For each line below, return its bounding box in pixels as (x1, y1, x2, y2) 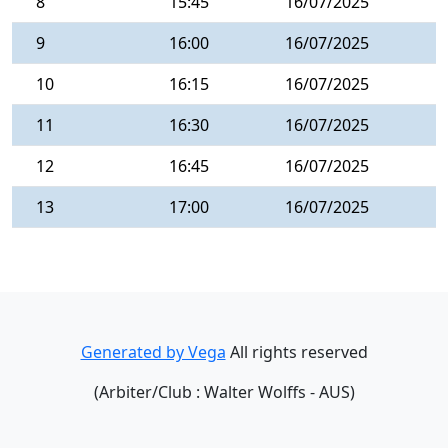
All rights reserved (225, 341, 368, 363)
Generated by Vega (80, 341, 226, 363)
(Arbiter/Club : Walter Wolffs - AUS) (93, 381, 355, 403)
